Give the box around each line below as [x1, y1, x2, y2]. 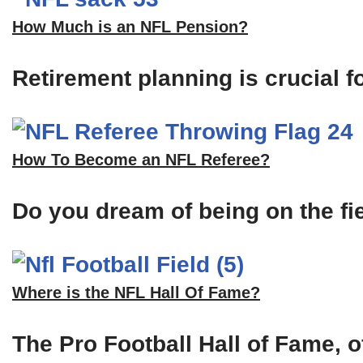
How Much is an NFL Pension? [12, 18, 248, 36]
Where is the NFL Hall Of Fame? [12, 284, 260, 302]
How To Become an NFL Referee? [12, 151, 270, 169]
